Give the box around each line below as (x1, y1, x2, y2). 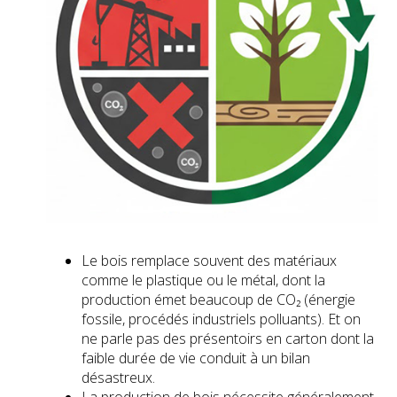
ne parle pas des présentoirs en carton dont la (82, 329, 375, 349)
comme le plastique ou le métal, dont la (82, 270, 326, 291)
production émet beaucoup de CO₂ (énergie (82, 290, 356, 310)
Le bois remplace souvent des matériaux (82, 251, 338, 271)
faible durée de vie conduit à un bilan (82, 348, 311, 369)
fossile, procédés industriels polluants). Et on (82, 309, 362, 330)
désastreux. (82, 368, 156, 388)
